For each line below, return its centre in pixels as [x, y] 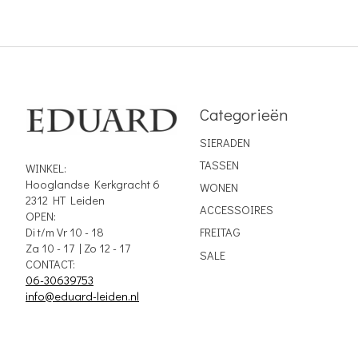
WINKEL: [46, 169]
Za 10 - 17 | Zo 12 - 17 [78, 249]
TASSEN [219, 165]
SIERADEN [225, 142]
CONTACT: [50, 265]
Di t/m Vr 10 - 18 [65, 233]
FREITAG [220, 233]
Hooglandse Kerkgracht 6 [93, 185]
